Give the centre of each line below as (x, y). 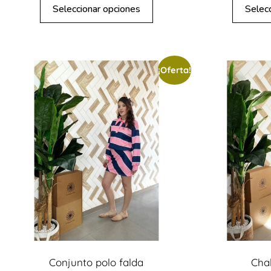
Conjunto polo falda (96, 262)
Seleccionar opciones (96, 9)
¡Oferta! (174, 70)
